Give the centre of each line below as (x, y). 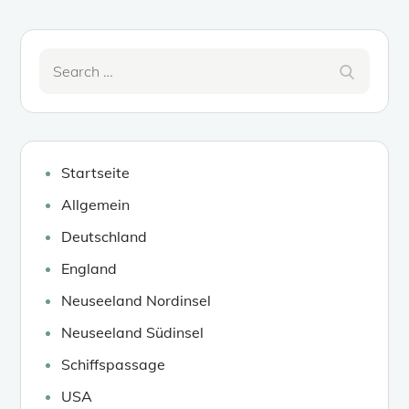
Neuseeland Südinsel (133, 332)
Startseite (96, 172)
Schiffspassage (114, 364)
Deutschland (105, 236)
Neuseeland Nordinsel (136, 300)
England (89, 268)
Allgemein (96, 204)
